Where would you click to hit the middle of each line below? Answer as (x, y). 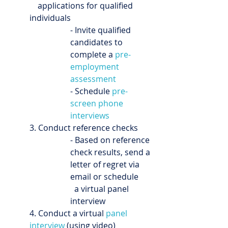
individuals (50, 18)
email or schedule (105, 177)
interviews (90, 116)
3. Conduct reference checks (84, 128)
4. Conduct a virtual (68, 213)
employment (96, 67)
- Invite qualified (102, 30)
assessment (93, 79)
